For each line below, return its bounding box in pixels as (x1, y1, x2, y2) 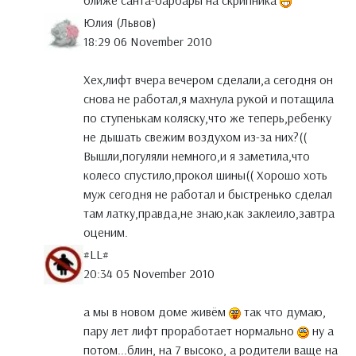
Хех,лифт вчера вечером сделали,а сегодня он (83, 72, 333, 88)
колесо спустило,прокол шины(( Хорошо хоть (83, 167, 327, 184)
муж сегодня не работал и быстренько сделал (83, 186, 332, 203)
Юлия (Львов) (83, 14, 156, 31)
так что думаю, (241, 304, 326, 320)
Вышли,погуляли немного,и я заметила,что (83, 148, 310, 164)
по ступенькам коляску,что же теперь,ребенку (83, 110, 331, 126)
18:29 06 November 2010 (83, 33, 212, 50)
